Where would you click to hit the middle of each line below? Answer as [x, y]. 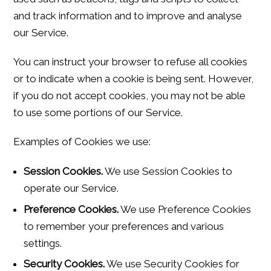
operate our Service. [71, 188]
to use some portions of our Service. [98, 112]
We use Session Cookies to [168, 171]
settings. [43, 243]
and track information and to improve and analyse [128, 15]
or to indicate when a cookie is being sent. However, [134, 78]
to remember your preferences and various [124, 226]
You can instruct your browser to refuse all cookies [131, 61]
